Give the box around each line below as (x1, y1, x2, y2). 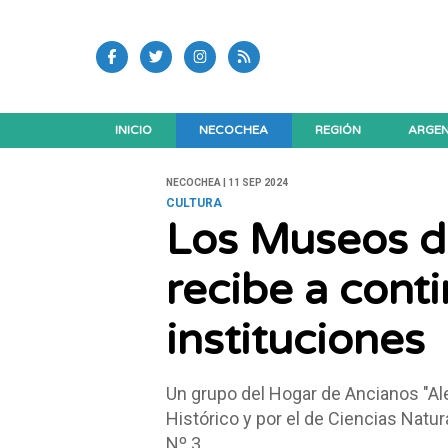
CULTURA (165, 196, 222, 211)
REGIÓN (315, 123, 362, 138)
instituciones (165, 315, 425, 367)
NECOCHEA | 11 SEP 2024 (165, 177, 288, 189)
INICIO (115, 123, 153, 138)
